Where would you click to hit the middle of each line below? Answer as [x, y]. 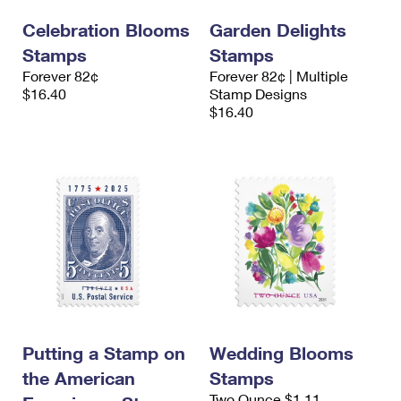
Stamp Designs [258, 94]
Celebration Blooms [106, 30]
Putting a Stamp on [104, 353]
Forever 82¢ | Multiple [279, 76]
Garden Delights [278, 30]
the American [79, 378]
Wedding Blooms [282, 353]
